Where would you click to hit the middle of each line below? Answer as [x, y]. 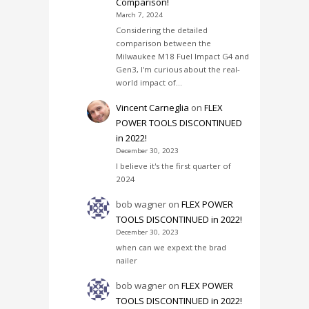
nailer [127, 261]
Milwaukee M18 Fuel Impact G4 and [183, 57]
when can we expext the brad [171, 248]
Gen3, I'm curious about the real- [178, 70]
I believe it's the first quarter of [174, 166]
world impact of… [149, 83]
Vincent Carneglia [153, 108]
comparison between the [164, 43]
